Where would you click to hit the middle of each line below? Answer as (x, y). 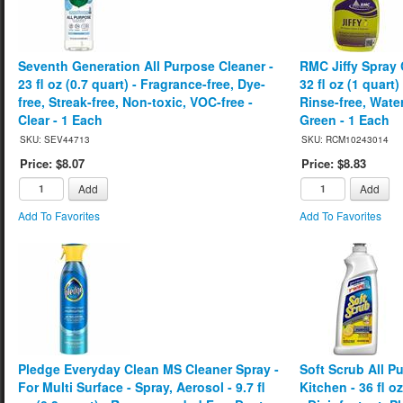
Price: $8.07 (52, 163)
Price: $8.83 (334, 163)
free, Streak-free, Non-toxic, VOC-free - (135, 101)
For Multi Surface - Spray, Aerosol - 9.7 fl (142, 386)
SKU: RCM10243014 (345, 139)
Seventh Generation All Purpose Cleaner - (146, 65)
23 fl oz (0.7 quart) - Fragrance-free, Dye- (142, 83)
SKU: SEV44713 (55, 139)
